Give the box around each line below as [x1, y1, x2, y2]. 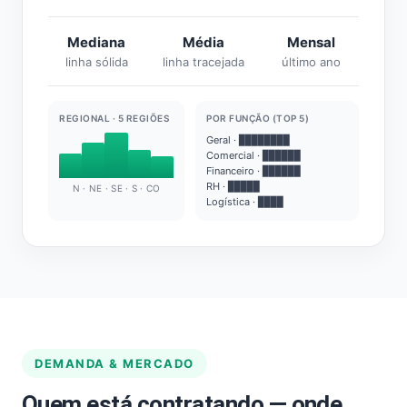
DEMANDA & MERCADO [35, 356, 194, 371]
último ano [281, 55, 341, 69]
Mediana [67, 34, 125, 51]
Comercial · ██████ [206, 149, 301, 162]
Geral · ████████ [206, 134, 290, 146]
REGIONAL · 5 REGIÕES [59, 113, 169, 124]
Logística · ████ [206, 195, 283, 208]
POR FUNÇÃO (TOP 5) [206, 113, 309, 124]
